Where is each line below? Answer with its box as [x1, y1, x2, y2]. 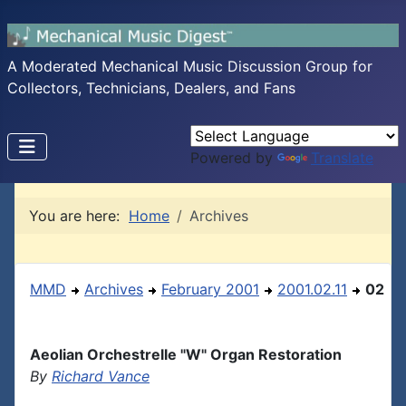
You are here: [29, 207, 129, 225]
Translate [311, 149, 373, 167]
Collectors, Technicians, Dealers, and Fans [7, 79, 295, 97]
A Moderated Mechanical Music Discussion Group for [7, 57, 372, 75]
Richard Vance [52, 367, 150, 385]
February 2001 [161, 280, 259, 298]
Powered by [190, 149, 277, 167]
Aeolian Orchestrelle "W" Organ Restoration [30, 345, 342, 363]
